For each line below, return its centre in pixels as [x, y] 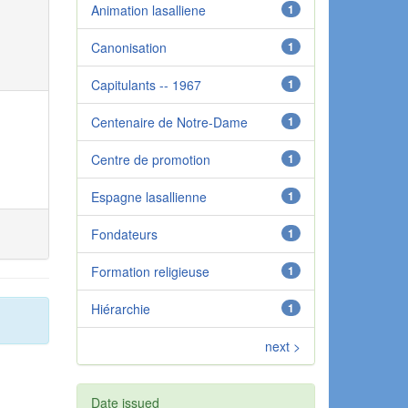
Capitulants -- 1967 [146, 84]
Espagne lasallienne [148, 196]
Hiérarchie [120, 308]
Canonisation [128, 47]
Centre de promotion [150, 159]
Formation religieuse [150, 271]
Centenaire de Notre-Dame [169, 122]
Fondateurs [124, 234]
